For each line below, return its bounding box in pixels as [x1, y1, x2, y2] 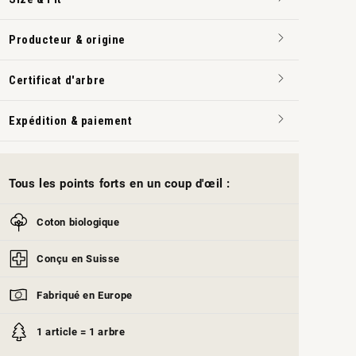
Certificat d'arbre [9, 73, 106, 88]
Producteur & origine [9, 33, 126, 48]
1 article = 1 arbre [37, 325, 126, 338]
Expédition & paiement [9, 114, 133, 129]
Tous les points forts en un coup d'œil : [9, 176, 230, 191]
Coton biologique [37, 215, 120, 228]
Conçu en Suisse [37, 252, 120, 265]
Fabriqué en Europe [37, 288, 133, 301]
